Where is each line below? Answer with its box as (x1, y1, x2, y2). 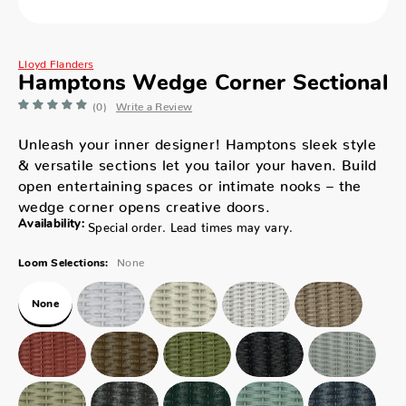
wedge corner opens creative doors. (18, 197, 270, 208)
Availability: (18, 217, 84, 230)
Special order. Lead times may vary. (88, 219, 294, 228)
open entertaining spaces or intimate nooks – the (18, 176, 362, 187)
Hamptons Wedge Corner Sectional (18, 72, 388, 95)
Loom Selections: (18, 257, 109, 269)
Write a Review (115, 99, 193, 108)
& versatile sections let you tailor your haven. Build (18, 155, 377, 166)
